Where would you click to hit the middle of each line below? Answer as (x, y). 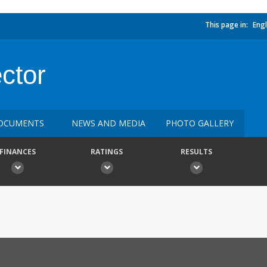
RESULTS (196, 152)
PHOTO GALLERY (200, 123)
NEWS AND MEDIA (108, 123)
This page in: (226, 25)
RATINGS (107, 152)
